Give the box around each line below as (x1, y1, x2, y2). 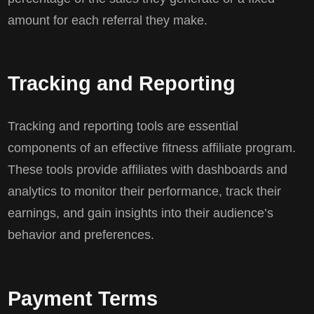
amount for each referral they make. (8, 13, 208, 27)
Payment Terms (8, 287, 158, 310)
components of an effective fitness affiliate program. (8, 141, 296, 156)
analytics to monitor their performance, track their (8, 184, 282, 199)
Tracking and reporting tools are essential (8, 119, 239, 134)
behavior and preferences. (8, 228, 155, 243)
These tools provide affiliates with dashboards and (8, 163, 288, 177)
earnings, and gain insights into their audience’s (8, 206, 274, 221)
